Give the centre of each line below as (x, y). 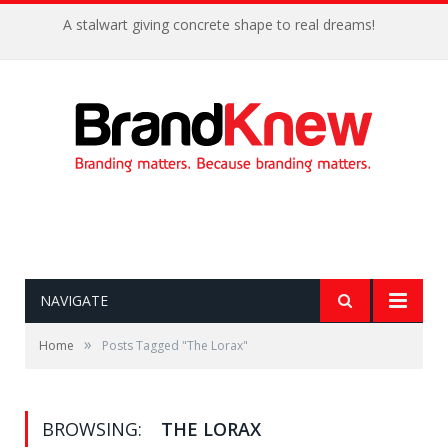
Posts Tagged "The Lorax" (175, 345)
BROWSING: (94, 429)
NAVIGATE (74, 300)
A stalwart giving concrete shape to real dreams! (219, 25)
